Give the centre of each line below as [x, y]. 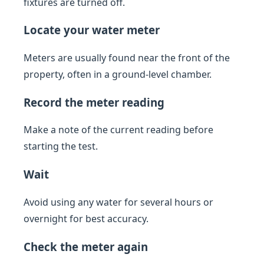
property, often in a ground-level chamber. [118, 74]
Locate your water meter [92, 30]
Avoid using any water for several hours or [118, 202]
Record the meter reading [94, 102]
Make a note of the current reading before [118, 130]
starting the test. [61, 146]
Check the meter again [86, 246]
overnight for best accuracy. [86, 218]
